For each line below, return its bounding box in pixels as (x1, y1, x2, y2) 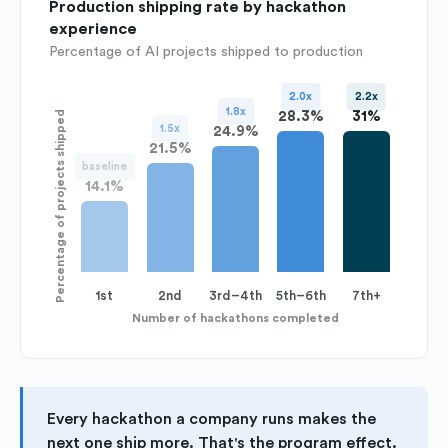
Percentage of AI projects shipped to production (49, 44, 363, 59)
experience (49, 20, 137, 37)
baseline (82, 160, 128, 172)
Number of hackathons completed (132, 311, 339, 324)
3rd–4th (209, 288, 263, 302)
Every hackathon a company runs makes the (47, 410, 376, 427)
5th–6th (275, 288, 326, 302)
